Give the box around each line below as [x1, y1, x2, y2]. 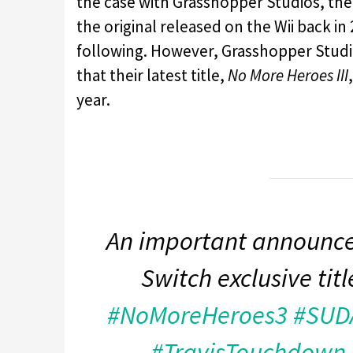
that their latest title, [76, 64, 228, 86]
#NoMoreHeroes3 [107, 299, 288, 332]
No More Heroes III [228, 64, 348, 86]
